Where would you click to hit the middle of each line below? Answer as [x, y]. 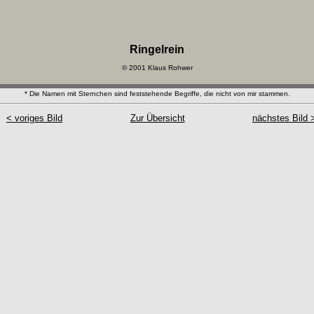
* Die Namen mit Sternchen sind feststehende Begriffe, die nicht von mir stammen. [157, 94]
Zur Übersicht [157, 118]
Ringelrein [157, 49]
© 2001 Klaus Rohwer [157, 68]
